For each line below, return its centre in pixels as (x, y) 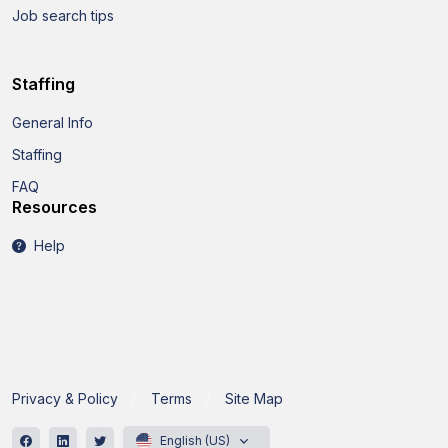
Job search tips (63, 16)
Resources (54, 207)
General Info (52, 123)
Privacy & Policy (65, 399)
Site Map (254, 399)
